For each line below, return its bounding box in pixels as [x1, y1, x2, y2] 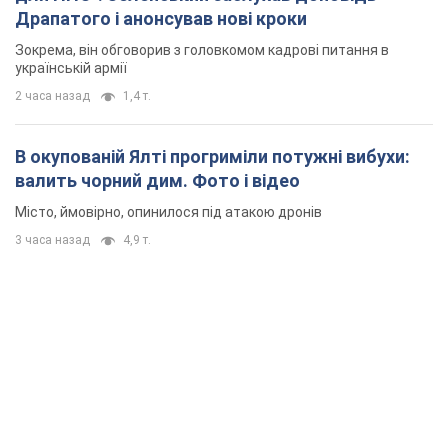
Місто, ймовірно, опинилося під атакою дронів [15, 204, 322, 221]
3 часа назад [15, 233, 90, 248]
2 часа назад [15, 89, 90, 104]
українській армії [15, 60, 127, 77]
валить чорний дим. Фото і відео [15, 170, 300, 192]
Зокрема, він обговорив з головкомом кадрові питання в [15, 42, 389, 59]
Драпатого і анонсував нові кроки [15, 8, 307, 30]
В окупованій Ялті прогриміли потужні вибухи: [15, 146, 410, 168]
